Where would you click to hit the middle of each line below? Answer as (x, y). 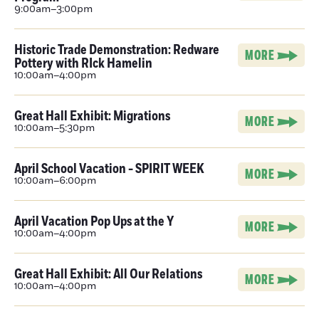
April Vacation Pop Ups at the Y (94, 221)
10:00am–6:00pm (55, 181)
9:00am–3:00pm (53, 9)
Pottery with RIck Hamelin (83, 63)
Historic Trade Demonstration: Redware (117, 50)
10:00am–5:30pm (54, 128)
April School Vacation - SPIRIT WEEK (109, 169)
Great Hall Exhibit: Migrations (92, 116)
